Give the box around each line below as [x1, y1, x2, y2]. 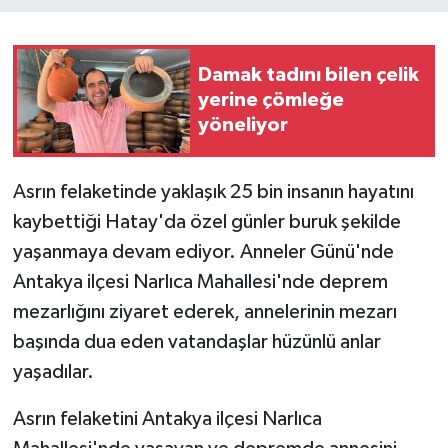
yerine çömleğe [198, 90, 344, 111]
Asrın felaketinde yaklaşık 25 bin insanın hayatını [12, 181, 414, 202]
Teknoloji [53, 38, 130, 55]
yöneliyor [198, 115, 288, 136]
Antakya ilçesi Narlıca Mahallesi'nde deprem [12, 271, 388, 292]
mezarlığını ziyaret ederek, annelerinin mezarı [12, 301, 397, 322]
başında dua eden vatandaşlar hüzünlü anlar [12, 331, 381, 352]
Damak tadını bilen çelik [198, 65, 419, 86]
